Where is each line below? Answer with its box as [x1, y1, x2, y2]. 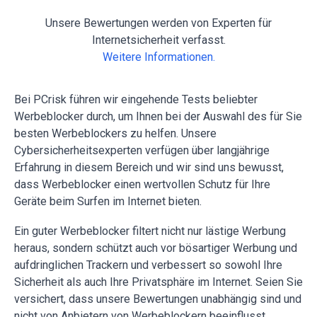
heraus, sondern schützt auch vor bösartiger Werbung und [14, 241, 297, 255]
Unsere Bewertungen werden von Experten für [45, 16, 272, 30]
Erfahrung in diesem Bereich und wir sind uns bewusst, [14, 161, 284, 174]
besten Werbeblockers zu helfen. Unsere [14, 127, 217, 140]
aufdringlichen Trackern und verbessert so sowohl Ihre [14, 258, 282, 272]
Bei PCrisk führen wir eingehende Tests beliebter [14, 93, 258, 106]
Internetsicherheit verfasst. [91, 33, 226, 47]
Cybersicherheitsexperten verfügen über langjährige [14, 144, 270, 157]
